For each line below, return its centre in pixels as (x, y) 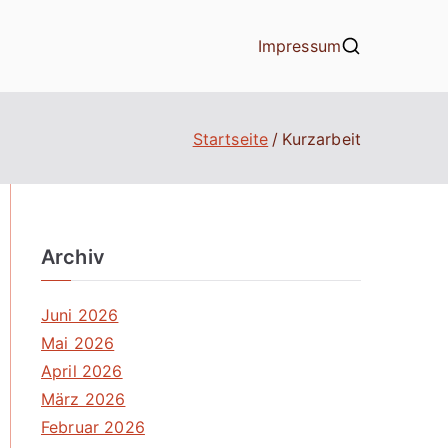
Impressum (299, 46)
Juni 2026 (80, 315)
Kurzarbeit (321, 138)
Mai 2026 (78, 343)
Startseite (230, 138)
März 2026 (83, 399)
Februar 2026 (93, 427)
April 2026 (82, 371)
